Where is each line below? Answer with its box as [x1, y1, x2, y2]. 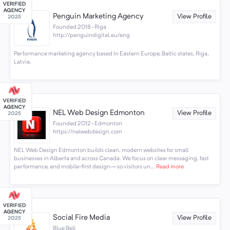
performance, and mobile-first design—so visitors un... [13, 164, 155, 170]
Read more [155, 164, 184, 170]
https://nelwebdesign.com [53, 128, 123, 135]
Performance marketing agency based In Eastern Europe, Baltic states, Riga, [13, 50, 209, 57]
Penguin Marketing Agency [53, 13, 144, 21]
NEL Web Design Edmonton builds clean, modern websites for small [13, 147, 188, 154]
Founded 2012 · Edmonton [53, 120, 123, 127]
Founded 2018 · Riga [53, 24, 107, 30]
